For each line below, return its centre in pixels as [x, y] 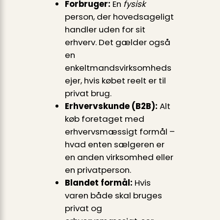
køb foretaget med [104, 119]
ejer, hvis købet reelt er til [115, 81]
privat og [83, 208]
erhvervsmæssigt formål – [120, 132]
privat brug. [88, 94]
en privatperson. [98, 170]
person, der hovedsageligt [119, 17]
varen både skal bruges [113, 196]
